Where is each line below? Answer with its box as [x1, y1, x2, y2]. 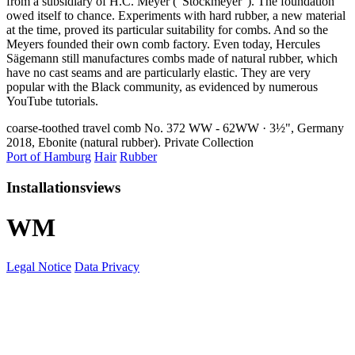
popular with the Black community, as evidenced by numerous [6, 80, 318, 94]
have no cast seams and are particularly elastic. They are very [6, 66, 311, 80]
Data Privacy [74, 259, 139, 273]
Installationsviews [6, 179, 120, 197]
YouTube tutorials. [6, 94, 98, 109]
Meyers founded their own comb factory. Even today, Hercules [6, 37, 320, 52]
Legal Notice [6, 259, 71, 273]
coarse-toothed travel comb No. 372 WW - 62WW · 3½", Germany [6, 121, 344, 136]
